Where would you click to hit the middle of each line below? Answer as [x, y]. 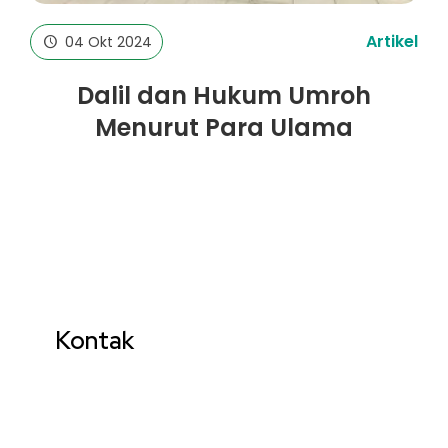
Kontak [94, 340]
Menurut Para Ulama [224, 127]
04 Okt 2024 [106, 41]
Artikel [392, 41]
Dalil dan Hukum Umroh [224, 95]
